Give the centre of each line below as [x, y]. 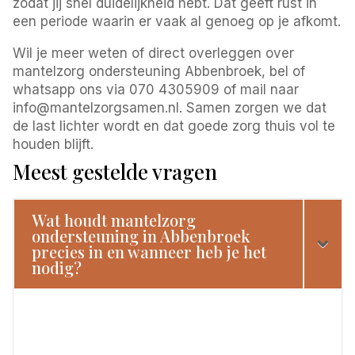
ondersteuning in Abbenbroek [141, 235]
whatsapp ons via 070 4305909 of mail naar [156, 89]
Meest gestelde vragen [115, 171]
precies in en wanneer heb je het [149, 251]
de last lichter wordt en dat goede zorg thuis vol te [174, 126]
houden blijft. [53, 144]
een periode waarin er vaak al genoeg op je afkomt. [177, 21]
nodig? [57, 267]
